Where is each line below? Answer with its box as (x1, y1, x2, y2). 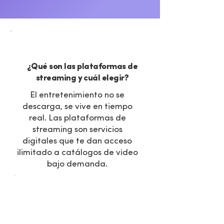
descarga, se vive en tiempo (22, 102, 132, 111)
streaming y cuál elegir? (35, 74, 129, 82)
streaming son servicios (32, 125, 122, 134)
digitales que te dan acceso (22, 137, 132, 145)
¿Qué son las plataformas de (26, 62, 138, 71)
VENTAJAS (66, 47, 93, 53)
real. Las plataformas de (28, 114, 126, 122)
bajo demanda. (47, 160, 107, 168)
